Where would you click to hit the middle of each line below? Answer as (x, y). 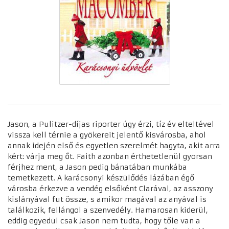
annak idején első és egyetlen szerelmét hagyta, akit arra (114, 145)
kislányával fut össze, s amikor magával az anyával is (107, 199)
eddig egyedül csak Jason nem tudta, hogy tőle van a (104, 221)
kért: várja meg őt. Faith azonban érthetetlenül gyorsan (110, 156)
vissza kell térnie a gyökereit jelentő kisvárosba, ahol (107, 135)
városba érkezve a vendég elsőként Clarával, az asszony (110, 188)
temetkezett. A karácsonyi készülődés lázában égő (101, 178)
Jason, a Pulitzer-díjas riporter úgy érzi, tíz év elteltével (111, 124)
